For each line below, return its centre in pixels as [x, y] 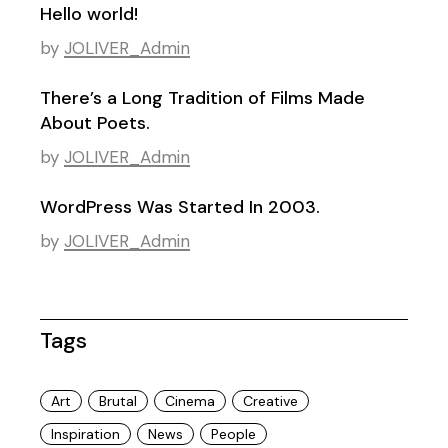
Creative [271, 401]
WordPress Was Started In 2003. [180, 207]
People [234, 434]
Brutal [118, 401]
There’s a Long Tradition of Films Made [203, 98]
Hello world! [89, 14]
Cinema [190, 401]
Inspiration [86, 434]
